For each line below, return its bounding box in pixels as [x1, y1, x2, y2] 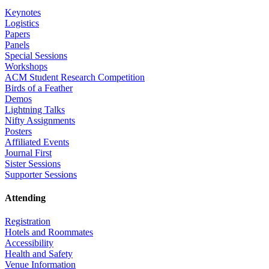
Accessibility [5, 238, 53, 249]
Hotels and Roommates [5, 227, 93, 238]
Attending [5, 192, 46, 203]
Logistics [5, 17, 39, 28]
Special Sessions [5, 50, 67, 61]
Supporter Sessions [5, 169, 77, 180]
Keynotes [5, 7, 41, 17]
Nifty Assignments [5, 115, 75, 125]
